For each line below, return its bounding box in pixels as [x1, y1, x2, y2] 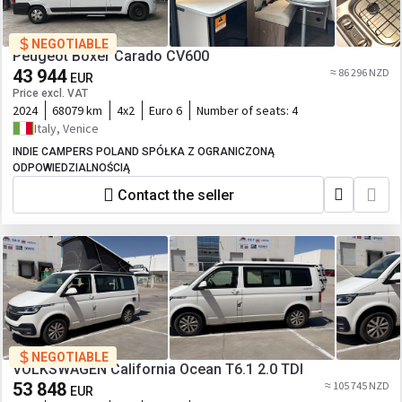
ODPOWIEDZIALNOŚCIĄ [13, 162, 130, 174]
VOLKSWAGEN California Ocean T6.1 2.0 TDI [13, 361, 303, 378]
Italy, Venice [34, 120, 99, 136]
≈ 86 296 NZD [330, 66, 389, 79]
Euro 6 [149, 102, 182, 118]
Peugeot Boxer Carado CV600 [166, 48, 209, 65]
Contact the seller [117, 186, 234, 204]
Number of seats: [197, 102, 292, 118]
